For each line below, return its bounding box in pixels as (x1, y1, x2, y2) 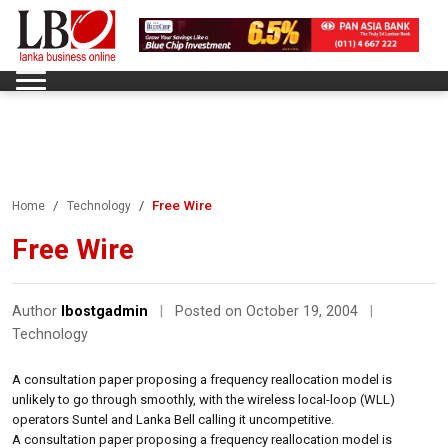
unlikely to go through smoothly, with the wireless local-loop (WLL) (12, 391, 395, 407)
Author (12, 302, 61, 320)
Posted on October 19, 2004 (175, 302, 362, 320)
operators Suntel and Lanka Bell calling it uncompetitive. (12, 411, 334, 427)
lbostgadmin (61, 302, 148, 320)
